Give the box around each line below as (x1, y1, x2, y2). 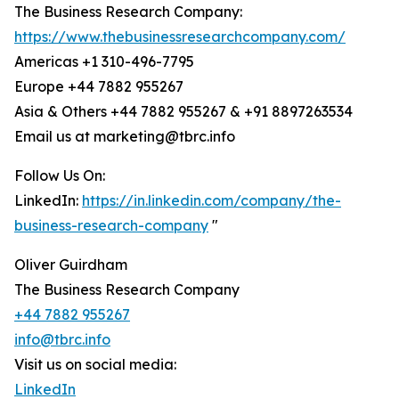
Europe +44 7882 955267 (14, 77, 183, 96)
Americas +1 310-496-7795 (14, 53, 194, 71)
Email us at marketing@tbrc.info (14, 127, 235, 146)
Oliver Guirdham (14, 256, 127, 274)
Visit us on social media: (14, 355, 176, 374)
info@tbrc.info (14, 330, 110, 349)
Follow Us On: (14, 167, 105, 185)
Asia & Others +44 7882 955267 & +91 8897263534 (14, 102, 353, 121)
